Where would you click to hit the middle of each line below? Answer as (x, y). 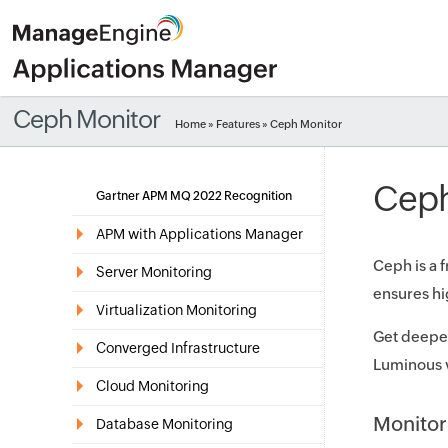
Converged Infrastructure (178, 348)
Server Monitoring (154, 272)
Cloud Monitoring (152, 386)
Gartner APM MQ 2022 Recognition (194, 196)
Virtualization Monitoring (176, 310)
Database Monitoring (164, 424)
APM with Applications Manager (199, 234)
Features (238, 124)
